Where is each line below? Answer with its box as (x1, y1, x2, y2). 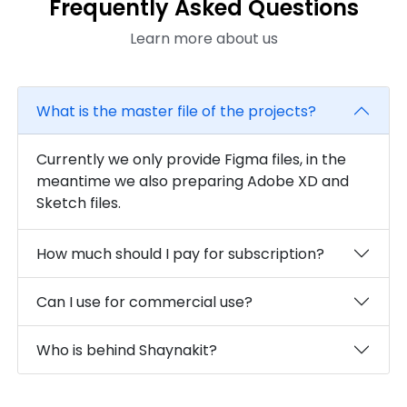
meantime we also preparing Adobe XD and (36, 171, 350, 193)
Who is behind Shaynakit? (36, 339, 218, 361)
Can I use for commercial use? (36, 291, 253, 313)
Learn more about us (129, 28, 278, 50)
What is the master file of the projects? (36, 100, 317, 122)
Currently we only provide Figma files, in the (36, 149, 347, 171)
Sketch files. (36, 193, 122, 214)
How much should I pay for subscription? (36, 243, 325, 264)
